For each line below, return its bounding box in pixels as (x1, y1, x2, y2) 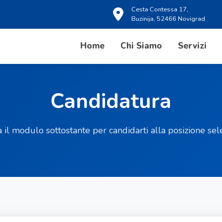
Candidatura (51, 87, 171, 115)
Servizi (178, 40, 207, 52)
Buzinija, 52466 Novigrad (131, 14, 205, 23)
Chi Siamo (120, 40, 162, 52)
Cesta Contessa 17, (131, 5, 188, 14)
